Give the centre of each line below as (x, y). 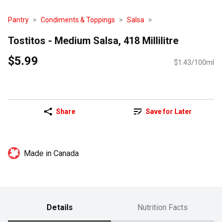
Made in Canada (51, 154)
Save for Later (168, 112)
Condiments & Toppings (78, 20)
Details (59, 208)
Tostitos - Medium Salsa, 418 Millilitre (93, 40)
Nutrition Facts (163, 208)
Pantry (18, 20)
